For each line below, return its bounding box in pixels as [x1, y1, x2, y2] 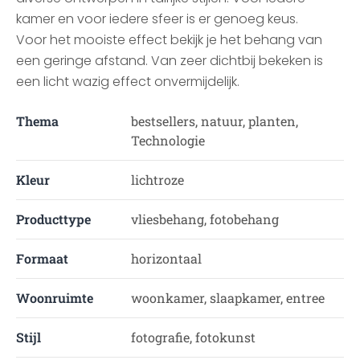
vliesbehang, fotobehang [130, 211, 279, 227]
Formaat [16, 250, 68, 267]
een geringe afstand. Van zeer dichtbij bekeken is [16, 51, 323, 70]
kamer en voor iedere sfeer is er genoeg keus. [16, 10, 298, 28]
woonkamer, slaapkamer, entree [130, 289, 325, 306]
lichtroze [130, 171, 184, 188]
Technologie [130, 132, 205, 149]
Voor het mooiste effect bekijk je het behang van [16, 31, 322, 49]
